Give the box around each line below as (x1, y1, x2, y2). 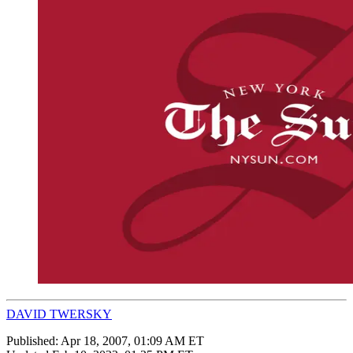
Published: (6, 333, 61, 347)
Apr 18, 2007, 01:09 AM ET (61, 333, 204, 347)
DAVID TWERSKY (6, 307, 112, 321)
